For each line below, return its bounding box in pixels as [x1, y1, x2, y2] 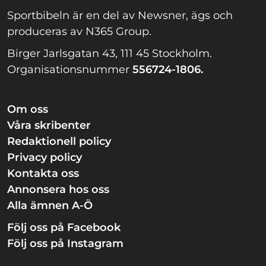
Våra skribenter [7, 119, 91, 132]
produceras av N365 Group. [7, 25, 151, 39]
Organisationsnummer [7, 63, 132, 77]
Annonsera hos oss [7, 183, 109, 197]
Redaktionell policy [7, 135, 111, 148]
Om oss [7, 103, 48, 116]
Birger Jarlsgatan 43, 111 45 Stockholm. [7, 47, 212, 61]
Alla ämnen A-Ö [7, 199, 93, 213]
